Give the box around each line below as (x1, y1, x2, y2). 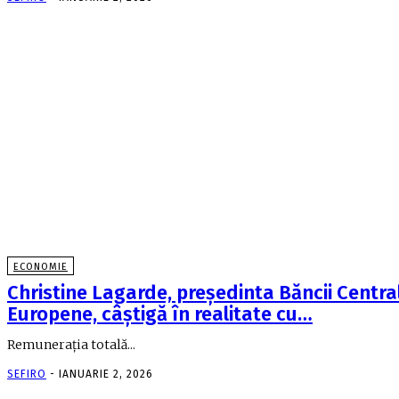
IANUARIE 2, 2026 (59, 368, 153, 380)
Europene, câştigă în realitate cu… (7, 302, 313, 326)
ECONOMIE (13, 261, 68, 273)
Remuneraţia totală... (7, 337, 135, 353)
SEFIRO (7, 368, 46, 380)
